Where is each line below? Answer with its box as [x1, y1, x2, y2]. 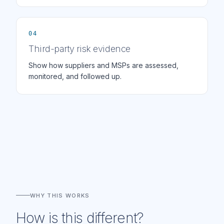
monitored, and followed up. [28, 72, 121, 80]
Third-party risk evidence [28, 43, 130, 54]
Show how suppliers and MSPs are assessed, [28, 61, 178, 69]
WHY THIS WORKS [30, 191, 90, 199]
